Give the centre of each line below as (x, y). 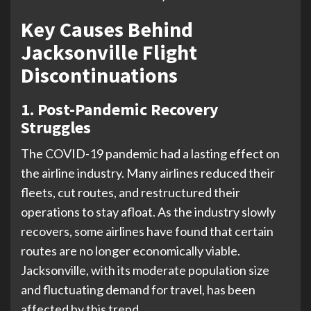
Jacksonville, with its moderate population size (145, 270)
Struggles (56, 127)
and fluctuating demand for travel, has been (138, 289)
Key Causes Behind (107, 29)
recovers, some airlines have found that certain (147, 231)
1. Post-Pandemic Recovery (120, 109)
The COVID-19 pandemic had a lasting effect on (150, 153)
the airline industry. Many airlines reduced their (148, 173)
